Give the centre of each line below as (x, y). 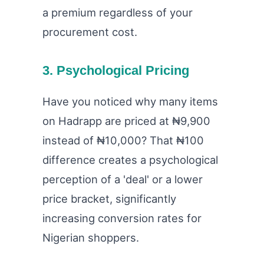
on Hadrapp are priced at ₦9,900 (126, 121)
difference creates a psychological (130, 159)
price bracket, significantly (109, 198)
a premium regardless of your (118, 13)
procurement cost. (90, 32)
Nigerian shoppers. (91, 237)
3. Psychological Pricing (116, 70)
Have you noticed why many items (130, 101)
